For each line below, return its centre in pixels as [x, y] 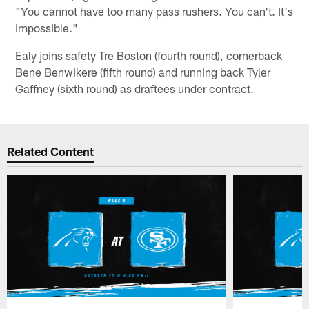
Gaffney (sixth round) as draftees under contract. [135, 88]
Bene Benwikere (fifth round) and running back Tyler [143, 71]
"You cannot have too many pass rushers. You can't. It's [154, 11]
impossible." [47, 27]
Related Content [51, 151]
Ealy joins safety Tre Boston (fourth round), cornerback [149, 55]
